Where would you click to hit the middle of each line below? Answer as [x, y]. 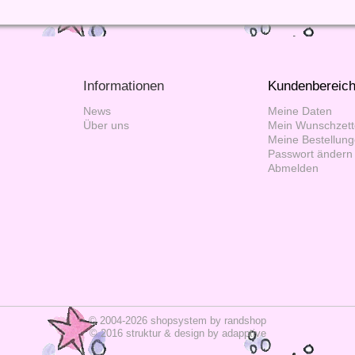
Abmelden [293, 168]
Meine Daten [300, 111]
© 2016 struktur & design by [155, 333]
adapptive [244, 333]
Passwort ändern [310, 154]
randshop [245, 320]
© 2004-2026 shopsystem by [157, 320]
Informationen [124, 86]
